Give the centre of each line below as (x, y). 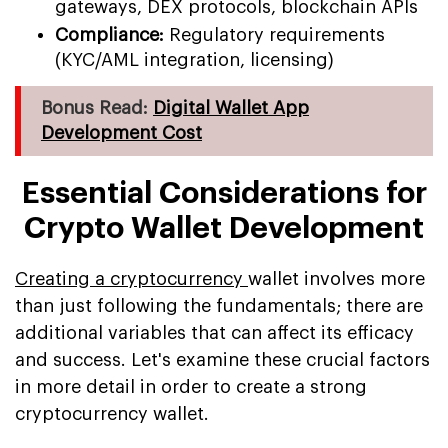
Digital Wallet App (231, 107)
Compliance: (112, 34)
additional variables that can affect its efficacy (214, 332)
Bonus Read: (97, 107)
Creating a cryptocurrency (131, 278)
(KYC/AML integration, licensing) (194, 59)
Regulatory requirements (277, 34)
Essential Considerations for (224, 192)
